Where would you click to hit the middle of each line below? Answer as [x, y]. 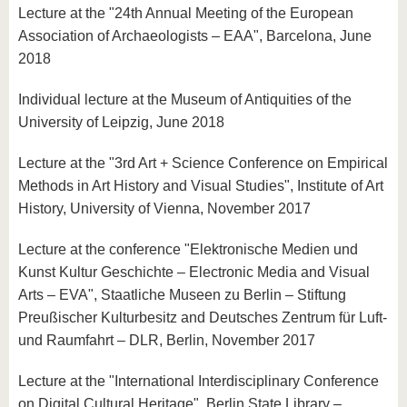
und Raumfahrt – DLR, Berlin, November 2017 [167, 340]
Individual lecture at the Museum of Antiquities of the [185, 99]
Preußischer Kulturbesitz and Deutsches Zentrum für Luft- [203, 318]
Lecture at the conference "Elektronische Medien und [188, 249]
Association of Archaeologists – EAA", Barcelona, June [195, 36]
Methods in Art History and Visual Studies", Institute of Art [201, 186]
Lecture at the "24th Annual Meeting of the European [186, 13]
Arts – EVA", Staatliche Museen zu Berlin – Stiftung [182, 295]
